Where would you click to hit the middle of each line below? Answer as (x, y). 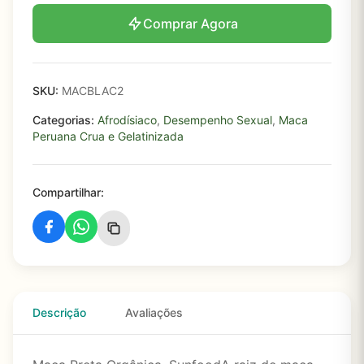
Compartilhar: (68, 192)
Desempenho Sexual (218, 120)
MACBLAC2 (91, 91)
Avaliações (154, 312)
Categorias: (63, 120)
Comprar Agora (190, 24)
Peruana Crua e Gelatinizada (108, 136)
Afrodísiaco (127, 120)
